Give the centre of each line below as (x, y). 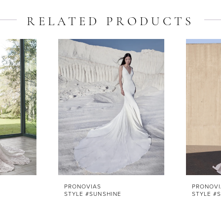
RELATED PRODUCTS (110, 22)
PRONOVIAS (83, 186)
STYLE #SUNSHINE (93, 193)
